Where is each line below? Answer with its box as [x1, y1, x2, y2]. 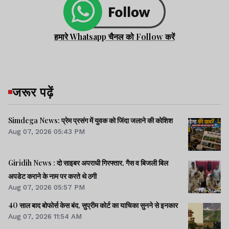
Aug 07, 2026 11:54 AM [8, 212, 82, 221]
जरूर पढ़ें [12, 83, 54, 100]
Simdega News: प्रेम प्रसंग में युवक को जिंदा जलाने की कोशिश [8, 115, 173, 125]
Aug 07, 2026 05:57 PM [8, 183, 85, 192]
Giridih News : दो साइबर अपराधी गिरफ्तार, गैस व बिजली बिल [8, 158, 168, 168]
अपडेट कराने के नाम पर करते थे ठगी [8, 171, 97, 181]
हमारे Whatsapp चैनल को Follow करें [54, 31, 175, 42]
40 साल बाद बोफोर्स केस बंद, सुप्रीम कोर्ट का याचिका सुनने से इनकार [8, 200, 178, 211]
